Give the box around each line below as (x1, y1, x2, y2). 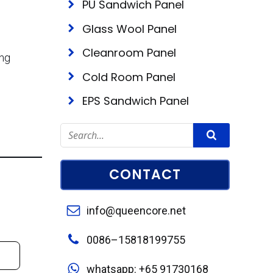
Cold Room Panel (82, 69, 175, 85)
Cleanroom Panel (82, 45, 176, 60)
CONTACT (109, 165, 181, 184)
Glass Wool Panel (82, 21, 177, 37)
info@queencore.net (87, 204, 186, 217)
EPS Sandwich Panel (82, 93, 189, 108)
